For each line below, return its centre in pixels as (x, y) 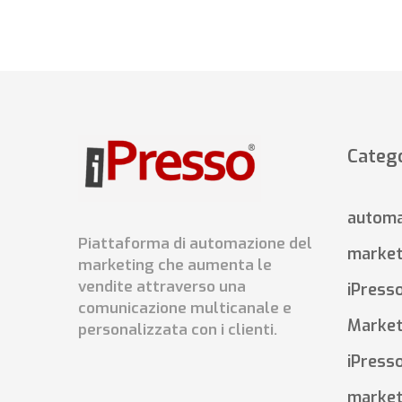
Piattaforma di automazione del (195, 244)
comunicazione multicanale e (185, 309)
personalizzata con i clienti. (178, 330)
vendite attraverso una (162, 287)
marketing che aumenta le (175, 266)
